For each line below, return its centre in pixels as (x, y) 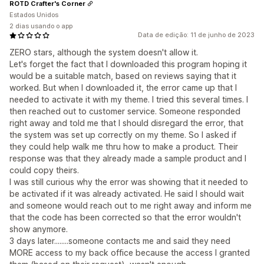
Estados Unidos (34, 15)
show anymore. (39, 229)
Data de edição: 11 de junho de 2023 (196, 35)
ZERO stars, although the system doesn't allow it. (104, 52)
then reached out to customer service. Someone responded (125, 111)
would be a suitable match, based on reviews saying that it (123, 76)
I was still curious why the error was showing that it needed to (129, 182)
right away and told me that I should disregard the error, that (126, 123)
